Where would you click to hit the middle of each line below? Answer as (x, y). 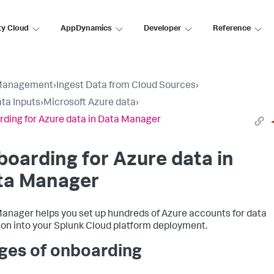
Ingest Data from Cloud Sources (126, 86)
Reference (232, 29)
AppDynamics (86, 29)
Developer (162, 29)
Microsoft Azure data (90, 103)
